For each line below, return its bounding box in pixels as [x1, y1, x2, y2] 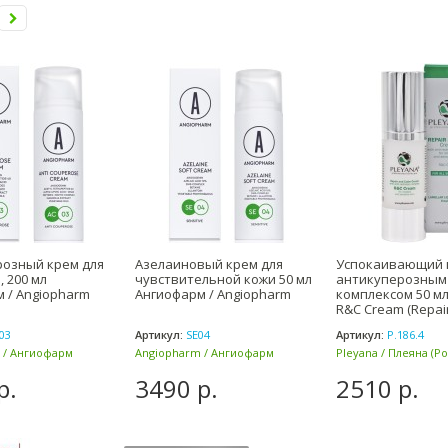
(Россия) [135, 362, 180, 377]
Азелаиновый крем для [135, 255, 283, 273]
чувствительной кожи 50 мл [135, 270, 312, 288]
